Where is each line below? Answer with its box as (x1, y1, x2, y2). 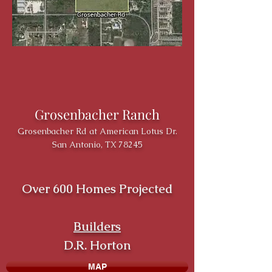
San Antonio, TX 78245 (52, 139, 143, 150)
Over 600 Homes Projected (22, 181, 172, 197)
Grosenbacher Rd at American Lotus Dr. (17, 126, 177, 137)
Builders (73, 219, 121, 234)
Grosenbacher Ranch (35, 105, 160, 123)
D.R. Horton (64, 237, 131, 253)
